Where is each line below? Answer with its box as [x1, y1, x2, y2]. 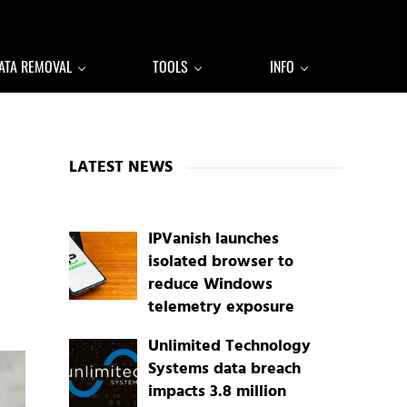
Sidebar [68, 104, 149, 141]
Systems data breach [147, 356, 301, 383]
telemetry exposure [147, 294, 294, 322]
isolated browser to [147, 249, 293, 276]
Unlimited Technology [147, 333, 311, 361]
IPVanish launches [147, 226, 279, 253]
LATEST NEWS [69, 154, 173, 181]
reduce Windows [147, 272, 273, 299]
